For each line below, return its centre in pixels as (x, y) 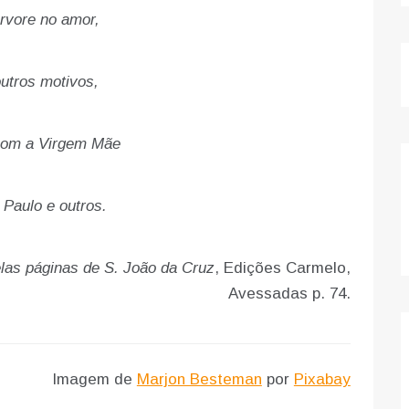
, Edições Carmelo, (282, 268)
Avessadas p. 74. (289, 294)
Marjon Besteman (199, 380)
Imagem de (94, 380)
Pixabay (322, 380)
